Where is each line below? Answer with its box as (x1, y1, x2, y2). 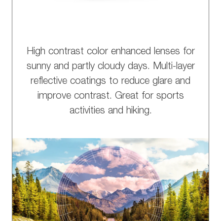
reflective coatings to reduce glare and (31, 76, 190, 86)
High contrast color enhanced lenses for (26, 47, 195, 56)
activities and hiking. (69, 106, 152, 115)
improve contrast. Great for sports (37, 91, 184, 101)
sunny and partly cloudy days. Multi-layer (26, 62, 195, 71)
